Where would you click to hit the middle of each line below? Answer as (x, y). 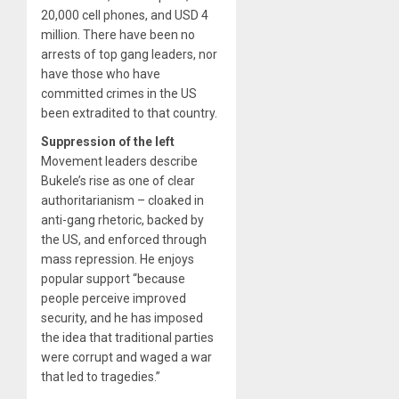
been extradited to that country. (129, 113)
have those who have (101, 73)
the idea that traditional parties (127, 337)
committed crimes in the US (119, 93)
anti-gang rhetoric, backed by (122, 220)
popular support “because (113, 278)
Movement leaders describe (119, 161)
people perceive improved (114, 298)
